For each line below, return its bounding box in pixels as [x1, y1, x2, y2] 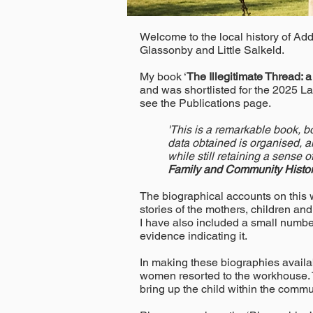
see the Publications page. [140, 96, 271, 110]
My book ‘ [140, 70, 187, 83]
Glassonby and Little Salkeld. [140, 43, 284, 57]
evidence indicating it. [140, 229, 247, 242]
